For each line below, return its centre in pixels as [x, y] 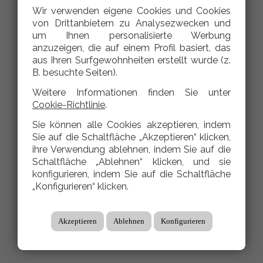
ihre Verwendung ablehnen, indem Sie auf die [131, 149]
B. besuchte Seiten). [75, 73]
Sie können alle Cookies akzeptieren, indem [131, 125]
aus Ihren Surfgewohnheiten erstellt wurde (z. [131, 60]
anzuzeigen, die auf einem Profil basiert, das [131, 48]
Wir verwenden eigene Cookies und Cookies [131, 11]
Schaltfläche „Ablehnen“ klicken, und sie [131, 162]
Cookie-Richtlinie [69, 105]
